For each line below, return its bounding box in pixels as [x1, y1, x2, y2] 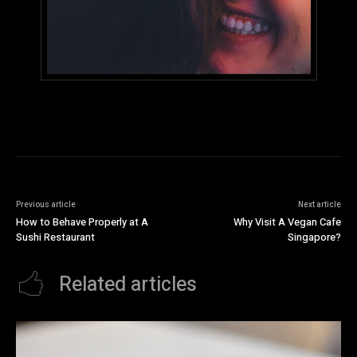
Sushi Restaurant [16, 229, 95, 245]
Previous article [16, 199, 76, 211]
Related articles [59, 270, 197, 300]
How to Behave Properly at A [16, 214, 148, 230]
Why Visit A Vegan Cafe [233, 214, 341, 230]
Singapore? [287, 229, 341, 245]
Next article [297, 199, 341, 211]
